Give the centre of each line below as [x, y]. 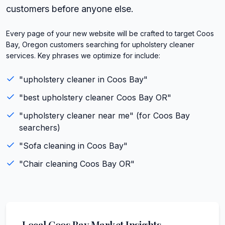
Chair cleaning [50, 163]
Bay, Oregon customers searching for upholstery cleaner [100, 44]
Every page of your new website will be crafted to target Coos [110, 33]
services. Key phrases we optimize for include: [83, 55]
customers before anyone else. [70, 9]
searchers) [40, 127]
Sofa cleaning [49, 145]
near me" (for [124, 115]
